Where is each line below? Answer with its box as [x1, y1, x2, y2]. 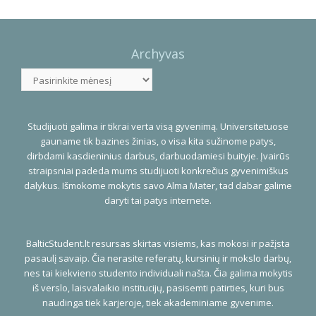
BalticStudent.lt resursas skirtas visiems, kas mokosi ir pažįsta [26, 237, 290, 250]
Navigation [20, 8, 121, 36]
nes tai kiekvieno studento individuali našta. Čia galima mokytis [23, 267, 293, 280]
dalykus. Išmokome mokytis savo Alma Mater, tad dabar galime [24, 179, 292, 193]
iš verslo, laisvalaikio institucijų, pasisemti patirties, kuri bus [32, 281, 284, 295]
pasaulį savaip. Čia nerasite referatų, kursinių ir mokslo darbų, [25, 252, 291, 265]
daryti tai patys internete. [104, 194, 212, 207]
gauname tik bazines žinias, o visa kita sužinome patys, [40, 135, 276, 148]
